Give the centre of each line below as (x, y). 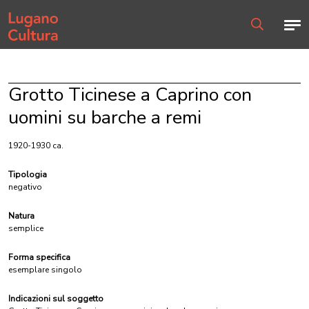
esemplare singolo (45, 270)
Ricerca (264, 36)
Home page (30, 14)
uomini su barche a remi (105, 118)
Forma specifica (39, 257)
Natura (21, 216)
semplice (26, 228)
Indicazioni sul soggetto (56, 299)
